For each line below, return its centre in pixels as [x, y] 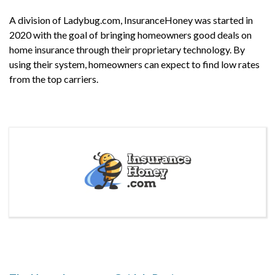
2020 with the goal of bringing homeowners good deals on [130, 35]
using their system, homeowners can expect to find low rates [134, 64]
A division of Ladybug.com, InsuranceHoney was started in [131, 20]
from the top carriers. [54, 79]
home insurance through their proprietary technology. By [127, 49]
